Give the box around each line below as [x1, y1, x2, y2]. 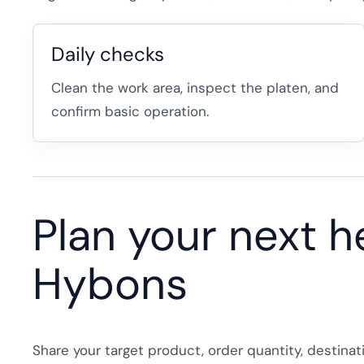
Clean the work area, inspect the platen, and [51, 78, 339, 97]
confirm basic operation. [51, 102, 209, 120]
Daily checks [51, 41, 164, 67]
